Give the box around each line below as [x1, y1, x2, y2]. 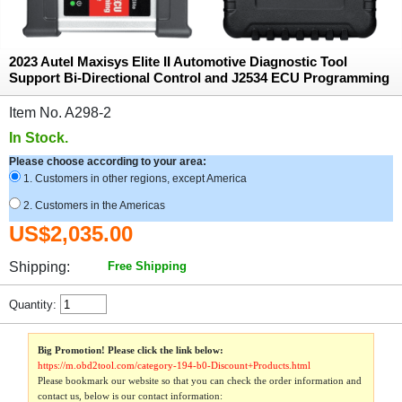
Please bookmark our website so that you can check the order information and [38, 375, 363, 387]
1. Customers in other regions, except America [21, 172, 247, 185]
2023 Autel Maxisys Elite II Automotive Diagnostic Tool [9, 54, 347, 69]
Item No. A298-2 [9, 105, 133, 120]
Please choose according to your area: [9, 155, 206, 168]
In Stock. [9, 130, 68, 145]
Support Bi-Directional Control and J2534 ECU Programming [9, 70, 389, 85]
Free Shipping [107, 259, 187, 273]
